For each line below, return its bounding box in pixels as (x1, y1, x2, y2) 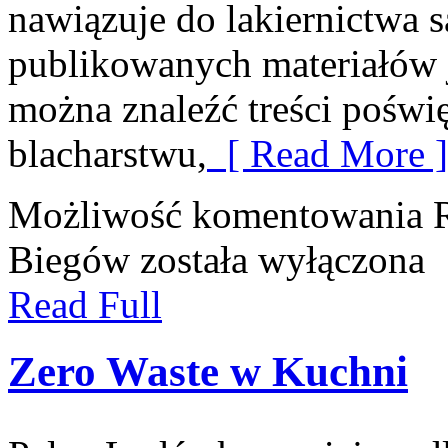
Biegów (8, 238, 130, 282)
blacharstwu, (8, 132, 207, 176)
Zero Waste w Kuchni (8, 348, 408, 396)
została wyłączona (130, 238, 425, 282)
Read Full (8, 283, 162, 327)
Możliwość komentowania (8, 193, 433, 237)
